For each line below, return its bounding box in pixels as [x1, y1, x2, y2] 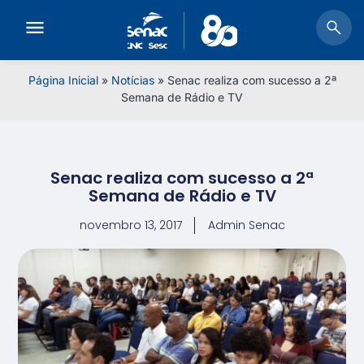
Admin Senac [207, 217, 285, 234]
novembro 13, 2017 [79, 217, 182, 234]
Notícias [110, 73, 154, 87]
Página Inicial [28, 73, 98, 87]
